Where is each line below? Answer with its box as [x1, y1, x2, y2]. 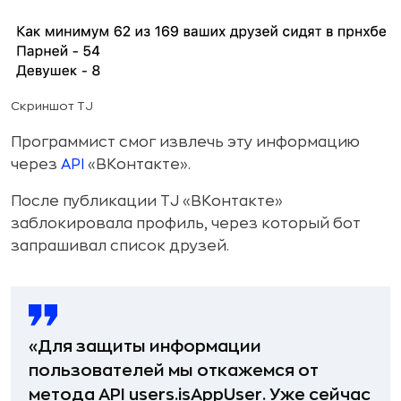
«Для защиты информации [29, 338, 261, 355]
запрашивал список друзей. [11, 239, 229, 254]
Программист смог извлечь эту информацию [11, 135, 360, 150]
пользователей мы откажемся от [29, 363, 319, 380]
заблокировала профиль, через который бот [11, 217, 361, 232]
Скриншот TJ [11, 100, 93, 113]
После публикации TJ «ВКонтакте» [11, 194, 283, 209]
